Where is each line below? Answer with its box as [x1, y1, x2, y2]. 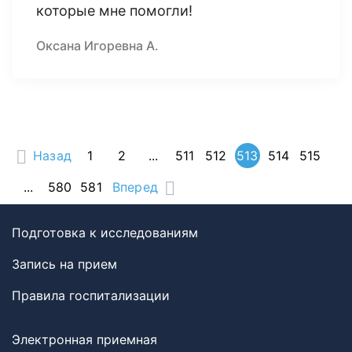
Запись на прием [12, 256, 117, 272]
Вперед [112, 179, 158, 195]
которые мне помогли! [36, 2, 192, 19]
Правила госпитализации [12, 288, 170, 303]
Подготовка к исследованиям [12, 225, 198, 240]
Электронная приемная [12, 332, 157, 347]
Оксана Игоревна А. [36, 38, 159, 53]
